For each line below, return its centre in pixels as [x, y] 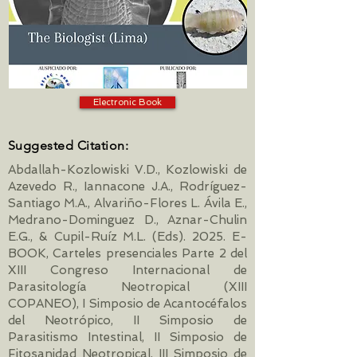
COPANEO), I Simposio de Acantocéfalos [127, 304]
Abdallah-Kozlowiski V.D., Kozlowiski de [127, 170]
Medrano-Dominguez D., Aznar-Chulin [127, 220]
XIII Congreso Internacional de [127, 270]
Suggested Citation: [69, 145]
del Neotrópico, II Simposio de [127, 320]
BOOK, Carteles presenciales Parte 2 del [127, 253]
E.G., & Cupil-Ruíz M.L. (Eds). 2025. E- [127, 237]
